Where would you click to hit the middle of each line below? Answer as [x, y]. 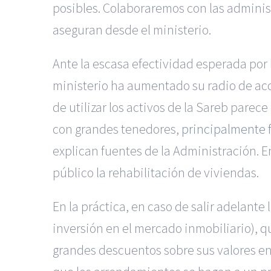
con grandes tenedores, [117, 129]
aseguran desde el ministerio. [132, 29]
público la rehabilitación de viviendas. [156, 172]
